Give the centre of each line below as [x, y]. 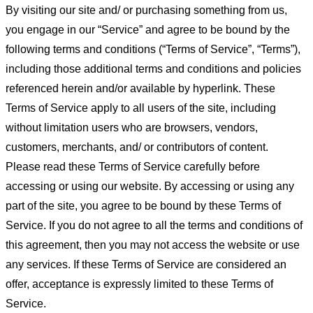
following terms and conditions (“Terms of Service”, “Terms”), [153, 49]
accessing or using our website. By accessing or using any [150, 186]
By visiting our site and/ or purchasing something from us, [146, 10]
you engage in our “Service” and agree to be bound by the [148, 30]
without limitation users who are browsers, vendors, [132, 128]
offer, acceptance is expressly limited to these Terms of [139, 284]
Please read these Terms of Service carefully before [133, 167]
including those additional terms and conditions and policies [153, 69]
